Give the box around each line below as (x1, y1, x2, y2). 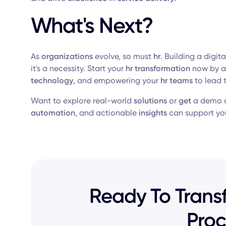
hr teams (160, 76, 193, 85)
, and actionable (75, 108, 139, 118)
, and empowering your (73, 76, 160, 85)
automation (30, 108, 75, 118)
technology (30, 76, 73, 85)
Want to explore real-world (30, 96, 134, 105)
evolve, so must (92, 51, 153, 61)
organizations (41, 51, 93, 61)
